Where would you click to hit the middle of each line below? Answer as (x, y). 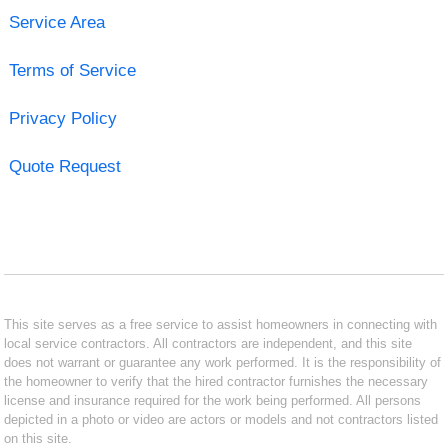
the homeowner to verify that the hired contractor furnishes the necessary (216, 381)
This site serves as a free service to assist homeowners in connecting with (221, 324)
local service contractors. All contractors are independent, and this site (208, 343)
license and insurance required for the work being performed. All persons (213, 400)
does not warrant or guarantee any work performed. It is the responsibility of (223, 362)
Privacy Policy (62, 118)
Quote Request (64, 166)
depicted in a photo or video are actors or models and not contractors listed (221, 419)
